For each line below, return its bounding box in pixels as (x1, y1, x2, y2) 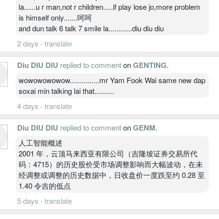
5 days (17, 195, 39, 206)
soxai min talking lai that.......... (19, 85, 114, 96)
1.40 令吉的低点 (19, 180, 71, 191)
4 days (17, 100, 39, 111)
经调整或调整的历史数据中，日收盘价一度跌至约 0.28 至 (19, 169, 205, 180)
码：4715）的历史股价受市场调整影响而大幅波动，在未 (19, 158, 203, 169)
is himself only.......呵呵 (19, 12, 92, 22)
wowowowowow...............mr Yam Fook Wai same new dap (19, 74, 205, 85)
